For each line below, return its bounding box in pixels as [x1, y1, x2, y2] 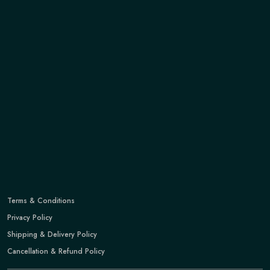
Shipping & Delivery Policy [7, 229, 97, 240]
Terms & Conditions [7, 195, 75, 206]
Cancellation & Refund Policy [7, 246, 105, 257]
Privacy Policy [7, 212, 52, 223]
